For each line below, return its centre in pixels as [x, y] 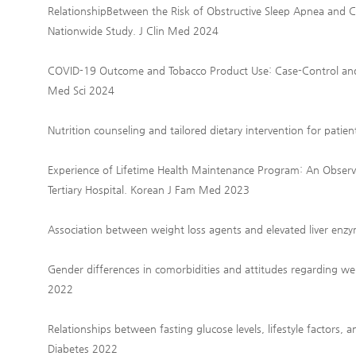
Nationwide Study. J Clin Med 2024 [133, 31]
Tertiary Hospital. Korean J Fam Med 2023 [149, 190]
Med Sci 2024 [81, 90]
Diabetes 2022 [83, 348]
